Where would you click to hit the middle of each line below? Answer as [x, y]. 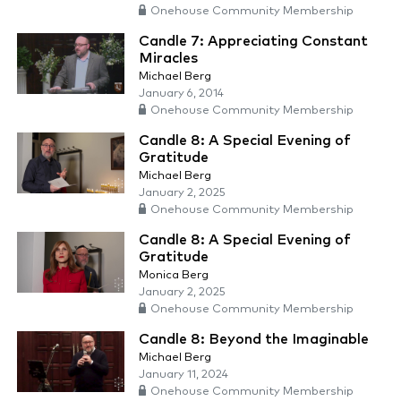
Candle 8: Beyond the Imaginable [254, 340]
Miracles [168, 59]
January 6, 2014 [181, 94]
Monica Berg [174, 276]
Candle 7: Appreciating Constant [253, 42]
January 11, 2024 [183, 375]
